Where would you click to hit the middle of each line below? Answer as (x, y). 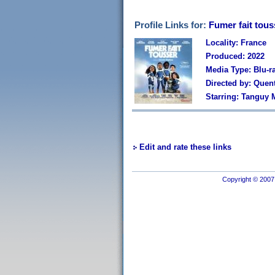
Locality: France (236, 43)
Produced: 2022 (235, 56)
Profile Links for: (172, 25)
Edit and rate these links (185, 147)
